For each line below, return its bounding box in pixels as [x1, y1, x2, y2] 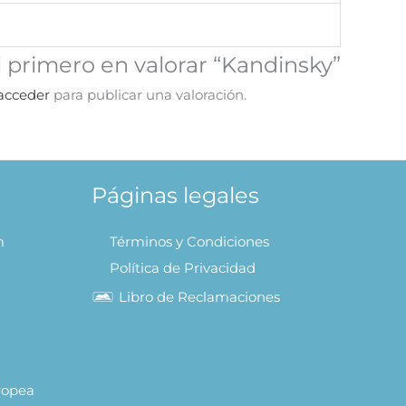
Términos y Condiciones [110, 232, 269, 250]
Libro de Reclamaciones [119, 287, 280, 305]
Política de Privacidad [110, 258, 256, 276]
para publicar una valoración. [50, 85, 246, 103]
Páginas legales [92, 180, 259, 208]
